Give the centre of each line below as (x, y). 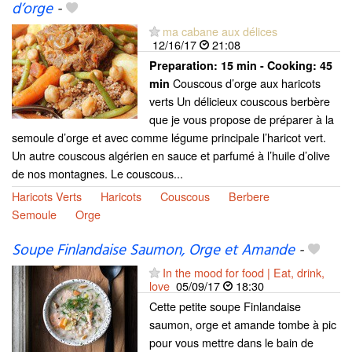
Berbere (249, 196)
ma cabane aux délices (220, 31)
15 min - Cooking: (270, 65)
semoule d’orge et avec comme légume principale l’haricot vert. (169, 137)
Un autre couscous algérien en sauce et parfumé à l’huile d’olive (171, 155)
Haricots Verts (47, 196)
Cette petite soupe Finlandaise (225, 306)
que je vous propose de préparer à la (242, 119)
